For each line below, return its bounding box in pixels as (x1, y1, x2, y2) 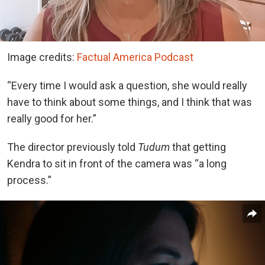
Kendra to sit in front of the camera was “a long (7, 157, 227, 170)
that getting (170, 141, 226, 154)
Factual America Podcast (77, 51, 193, 64)
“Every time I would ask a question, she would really (7, 79, 247, 92)
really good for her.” (7, 112, 96, 125)
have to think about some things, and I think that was (7, 96, 252, 109)
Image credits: (7, 51, 77, 64)
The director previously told (7, 141, 138, 154)
